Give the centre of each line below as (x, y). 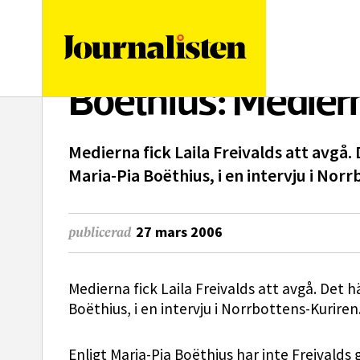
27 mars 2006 (179, 232)
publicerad (100, 233)
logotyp (268, 27)
